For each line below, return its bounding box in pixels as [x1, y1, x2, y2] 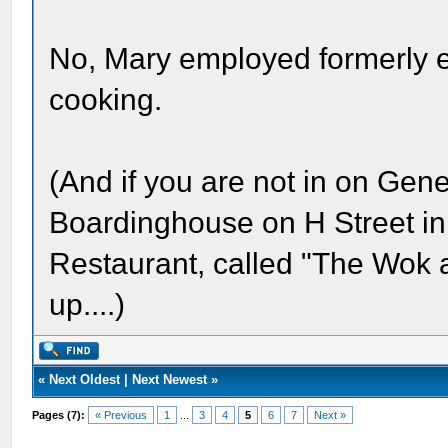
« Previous [95, 409, 148, 421]
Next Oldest [49, 372, 121, 387]
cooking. [49, 82, 163, 116]
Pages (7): [32, 409, 86, 421]
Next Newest [132, 372, 208, 387]
